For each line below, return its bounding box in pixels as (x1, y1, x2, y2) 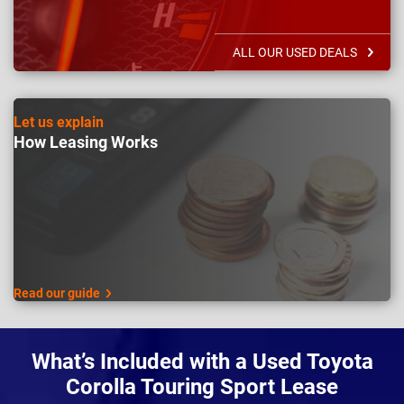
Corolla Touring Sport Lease (66, 373, 338, 399)
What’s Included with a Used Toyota (31, 348, 373, 374)
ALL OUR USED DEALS (232, 45, 357, 60)
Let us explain (14, 114, 104, 131)
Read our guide (14, 286, 100, 300)
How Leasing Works (14, 133, 158, 151)
